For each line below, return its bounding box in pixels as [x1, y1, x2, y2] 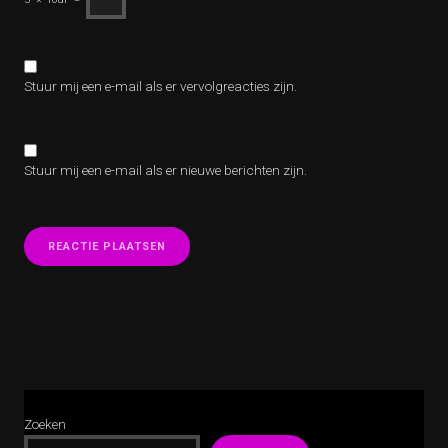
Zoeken [24, 416, 66, 432]
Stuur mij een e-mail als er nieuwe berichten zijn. [24, 162, 307, 178]
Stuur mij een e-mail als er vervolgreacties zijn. [24, 78, 297, 94]
